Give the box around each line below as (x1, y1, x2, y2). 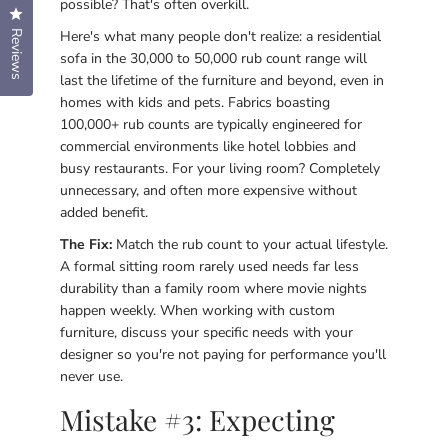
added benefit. (60, 203, 148, 222)
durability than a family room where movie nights (60, 279, 367, 298)
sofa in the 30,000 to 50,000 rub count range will (60, 49, 367, 68)
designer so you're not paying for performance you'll (60, 345, 386, 364)
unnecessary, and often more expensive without (60, 181, 357, 200)
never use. (60, 367, 123, 386)
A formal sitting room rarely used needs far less (60, 257, 359, 276)
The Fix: (60, 235, 112, 254)
